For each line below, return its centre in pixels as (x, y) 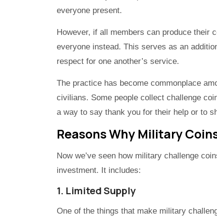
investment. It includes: (99, 170)
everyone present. (89, 11)
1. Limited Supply (96, 191)
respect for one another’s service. (118, 62)
